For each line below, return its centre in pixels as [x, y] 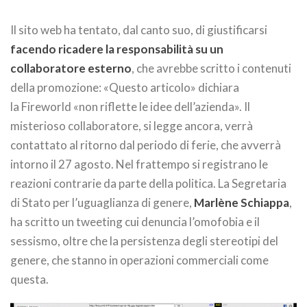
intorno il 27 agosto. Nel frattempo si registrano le [139, 164]
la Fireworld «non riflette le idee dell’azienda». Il [130, 106]
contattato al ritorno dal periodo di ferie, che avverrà [146, 145]
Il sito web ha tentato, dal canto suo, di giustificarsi [139, 29]
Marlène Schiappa [242, 202]
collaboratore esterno [71, 68]
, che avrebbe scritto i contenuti [211, 68]
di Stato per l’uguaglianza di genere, [102, 202]
